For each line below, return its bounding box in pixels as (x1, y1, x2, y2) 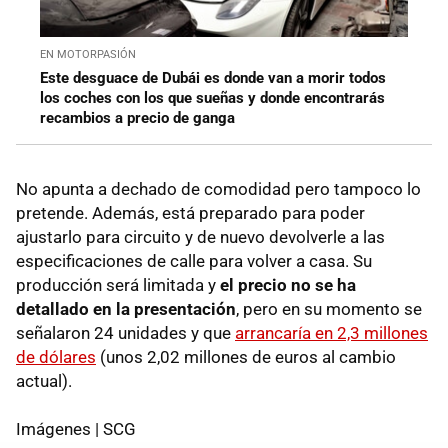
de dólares (16, 346, 96, 367)
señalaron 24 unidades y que (16, 322, 235, 343)
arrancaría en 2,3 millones (235, 322, 428, 343)
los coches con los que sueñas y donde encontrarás (40, 88, 385, 107)
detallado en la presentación (16, 298, 236, 319)
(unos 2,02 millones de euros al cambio (96, 346, 396, 367)
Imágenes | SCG (16, 418, 136, 439)
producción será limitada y (16, 274, 220, 295)
